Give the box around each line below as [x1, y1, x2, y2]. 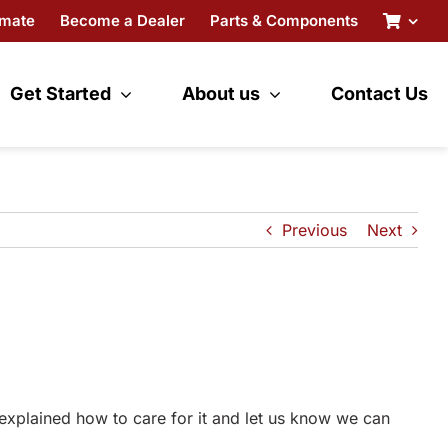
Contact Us [331, 83, 428, 105]
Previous [282, 219, 347, 240]
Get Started [10, 83, 111, 105]
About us [182, 83, 260, 105]
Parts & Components [209, 11, 358, 30]
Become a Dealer [59, 11, 185, 30]
